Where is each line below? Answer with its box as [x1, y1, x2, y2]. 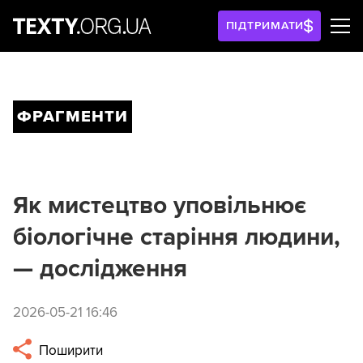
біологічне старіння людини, [13, 222, 340, 252]
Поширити [36, 342, 104, 360]
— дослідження [13, 254, 187, 284]
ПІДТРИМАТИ [225, 19, 305, 32]
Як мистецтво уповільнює [13, 190, 306, 220]
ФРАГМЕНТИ [17, 107, 128, 126]
